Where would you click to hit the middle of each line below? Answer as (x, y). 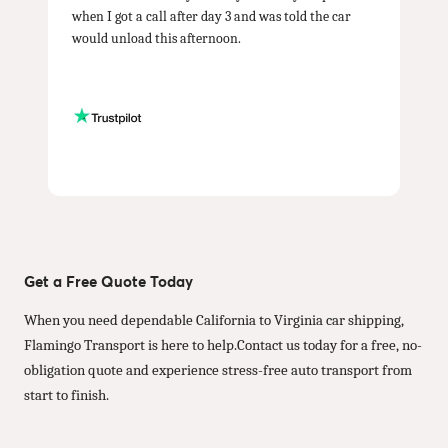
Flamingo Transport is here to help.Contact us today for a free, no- (223, 345)
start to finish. (66, 395)
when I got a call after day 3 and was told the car (211, 16)
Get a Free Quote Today (108, 281)
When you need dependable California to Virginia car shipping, (214, 320)
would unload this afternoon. (156, 38)
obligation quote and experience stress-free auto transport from (218, 370)
